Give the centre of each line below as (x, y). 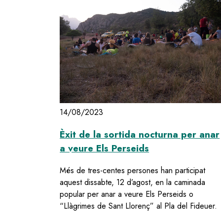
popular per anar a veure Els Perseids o (127, 194)
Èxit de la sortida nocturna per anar (140, 135)
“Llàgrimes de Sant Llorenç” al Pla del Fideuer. (139, 206)
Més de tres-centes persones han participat (133, 170)
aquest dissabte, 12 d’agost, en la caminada (133, 182)
